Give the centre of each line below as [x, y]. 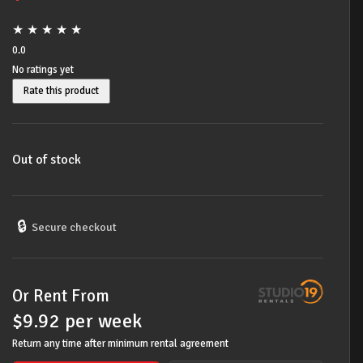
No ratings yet [43, 70]
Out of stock [47, 160]
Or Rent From [61, 296]
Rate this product [61, 91]
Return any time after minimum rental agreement [120, 344]
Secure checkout [74, 226]
